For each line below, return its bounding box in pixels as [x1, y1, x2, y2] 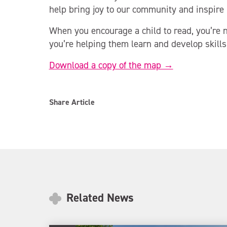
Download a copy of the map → [49, 59, 173, 71]
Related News [63, 190, 134, 205]
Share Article [49, 97, 95, 107]
